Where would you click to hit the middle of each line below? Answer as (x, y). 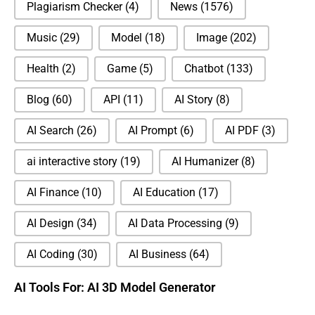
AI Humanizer (206, 162)
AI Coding (52, 255)
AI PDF (243, 131)
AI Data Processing (176, 224)
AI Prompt (154, 131)
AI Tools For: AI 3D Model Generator (115, 288)
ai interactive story (73, 162)
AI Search (52, 131)
